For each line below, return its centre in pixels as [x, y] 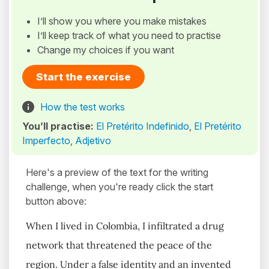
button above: [56, 201]
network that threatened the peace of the [119, 245]
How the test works [83, 107]
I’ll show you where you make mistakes [122, 21]
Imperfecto [46, 141]
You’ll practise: [59, 126]
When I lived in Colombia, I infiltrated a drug [125, 226]
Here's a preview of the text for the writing [117, 173]
